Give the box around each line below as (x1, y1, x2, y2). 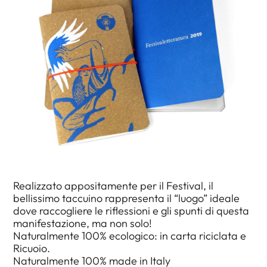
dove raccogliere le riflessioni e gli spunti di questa (13, 203, 250, 218)
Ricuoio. (13, 241, 51, 255)
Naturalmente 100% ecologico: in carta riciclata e (13, 228, 247, 243)
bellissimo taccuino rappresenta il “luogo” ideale (13, 191, 240, 205)
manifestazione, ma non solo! (13, 216, 153, 230)
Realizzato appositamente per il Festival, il (13, 178, 214, 193)
